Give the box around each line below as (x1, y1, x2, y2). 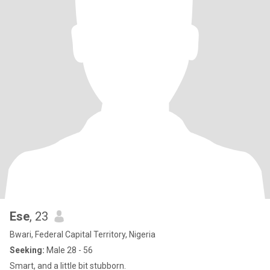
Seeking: (10, 245, 45, 255)
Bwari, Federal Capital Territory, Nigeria (10, 230, 155, 239)
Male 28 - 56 (45, 245, 93, 255)
